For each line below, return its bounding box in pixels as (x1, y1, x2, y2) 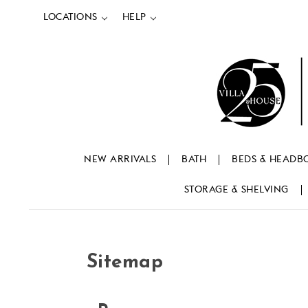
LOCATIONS (43, 12, 98, 22)
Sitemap (87, 253, 163, 273)
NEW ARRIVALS (84, 155, 156, 165)
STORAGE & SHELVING (184, 185, 289, 195)
